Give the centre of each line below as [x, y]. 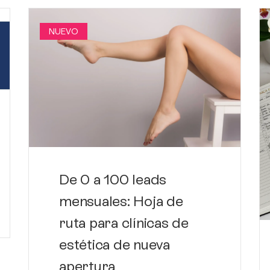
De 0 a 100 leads [113, 180]
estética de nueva [115, 245]
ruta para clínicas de [124, 223]
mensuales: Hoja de [121, 201]
